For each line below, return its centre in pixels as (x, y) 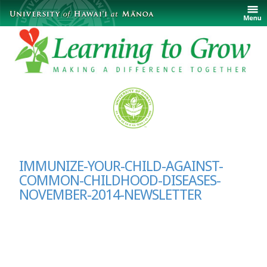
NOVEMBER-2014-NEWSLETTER (110, 195)
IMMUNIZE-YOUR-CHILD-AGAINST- (121, 167)
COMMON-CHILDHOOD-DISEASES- (120, 181)
